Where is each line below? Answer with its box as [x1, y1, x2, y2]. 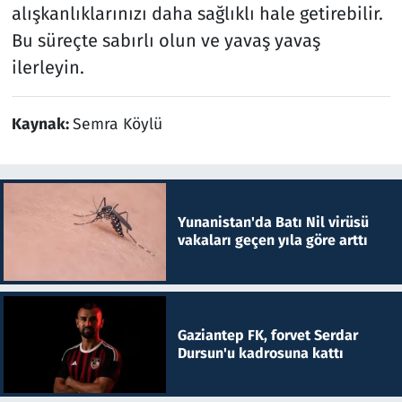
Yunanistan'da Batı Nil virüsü [177, 214, 369, 232]
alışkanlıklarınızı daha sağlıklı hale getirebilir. [11, 3, 383, 25]
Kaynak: [11, 115, 73, 135]
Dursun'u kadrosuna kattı [177, 344, 344, 362]
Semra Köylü [72, 115, 162, 135]
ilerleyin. [11, 57, 84, 79]
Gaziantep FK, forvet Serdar [177, 326, 358, 344]
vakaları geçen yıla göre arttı [177, 232, 368, 249]
